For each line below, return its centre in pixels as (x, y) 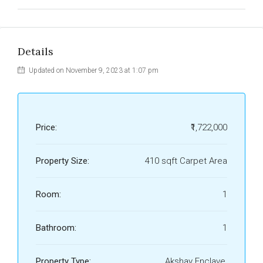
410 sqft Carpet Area (186, 161)
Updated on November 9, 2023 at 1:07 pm (93, 70)
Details (36, 51)
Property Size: (63, 161)
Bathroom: (56, 228)
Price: (46, 127)
